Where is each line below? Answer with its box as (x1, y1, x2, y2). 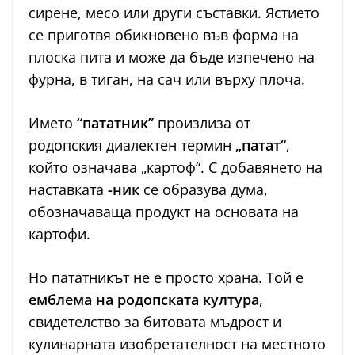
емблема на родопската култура (29, 290, 259, 310)
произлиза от (154, 113, 250, 133)
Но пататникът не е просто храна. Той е (29, 268, 303, 288)
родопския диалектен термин (29, 136, 235, 155)
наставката (29, 180, 108, 200)
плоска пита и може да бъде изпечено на (29, 48, 315, 67)
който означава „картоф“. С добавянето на (29, 158, 323, 177)
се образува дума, (139, 180, 268, 200)
